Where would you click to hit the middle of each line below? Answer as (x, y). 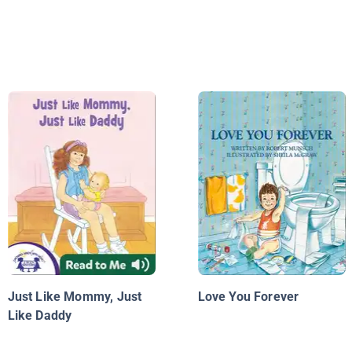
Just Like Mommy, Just (75, 297)
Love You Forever (248, 297)
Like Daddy (40, 316)
